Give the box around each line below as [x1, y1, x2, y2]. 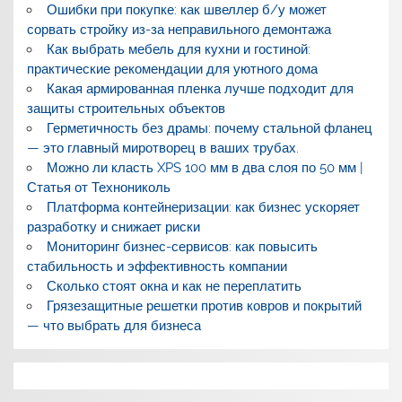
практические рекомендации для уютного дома [27, 60, 319, 77]
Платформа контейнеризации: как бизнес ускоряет [46, 198, 360, 215]
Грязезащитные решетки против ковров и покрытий [46, 297, 362, 314]
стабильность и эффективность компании [27, 258, 288, 275]
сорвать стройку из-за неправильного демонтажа [27, 21, 332, 38]
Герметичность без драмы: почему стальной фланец [46, 119, 372, 136]
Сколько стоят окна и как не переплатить [46, 277, 301, 294]
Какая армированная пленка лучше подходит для [46, 80, 354, 97]
